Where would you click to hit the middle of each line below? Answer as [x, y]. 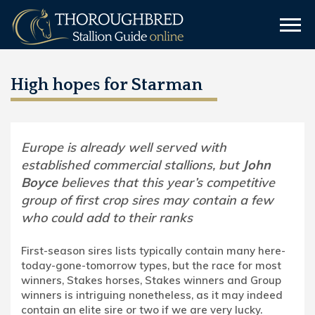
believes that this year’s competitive [166, 182]
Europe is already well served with [124, 147]
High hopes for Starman [107, 85]
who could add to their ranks [107, 218]
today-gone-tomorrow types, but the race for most [151, 265]
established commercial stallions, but [130, 165]
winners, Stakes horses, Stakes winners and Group [151, 280]
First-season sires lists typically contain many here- [153, 251]
